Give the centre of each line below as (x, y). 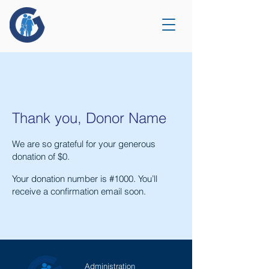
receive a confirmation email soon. (79, 191)
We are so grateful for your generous (84, 144)
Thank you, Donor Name (89, 118)
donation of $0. (41, 156)
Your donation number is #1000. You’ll (85, 179)
